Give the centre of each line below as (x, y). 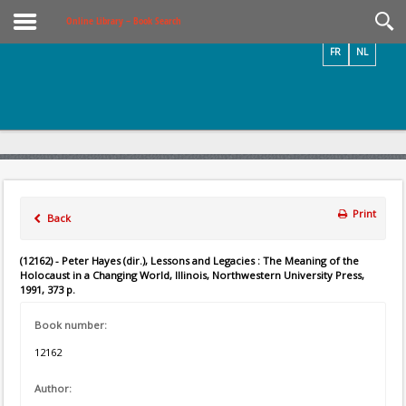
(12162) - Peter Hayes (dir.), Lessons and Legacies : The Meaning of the (189, 261)
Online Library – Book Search (124, 21)
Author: (53, 388)
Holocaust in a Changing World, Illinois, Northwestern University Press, (192, 275)
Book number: (71, 325)
